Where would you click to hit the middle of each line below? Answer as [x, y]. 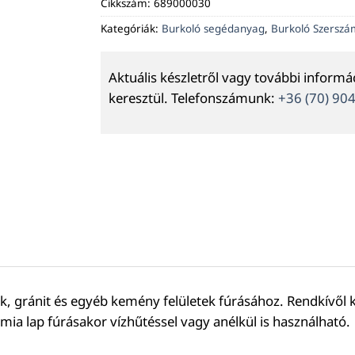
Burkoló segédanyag [213, 28]
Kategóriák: [131, 28]
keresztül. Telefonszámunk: [193, 98]
